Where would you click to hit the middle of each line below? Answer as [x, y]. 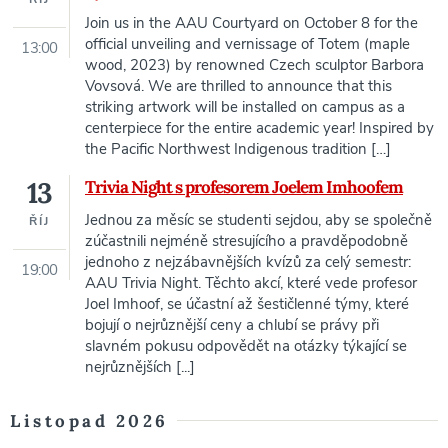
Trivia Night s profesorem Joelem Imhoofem [244, 187]
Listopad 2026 [89, 421]
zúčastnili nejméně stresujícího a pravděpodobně [246, 241]
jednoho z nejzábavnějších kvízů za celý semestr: [248, 262]
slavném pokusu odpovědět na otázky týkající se [246, 346]
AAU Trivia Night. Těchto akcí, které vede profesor [251, 283]
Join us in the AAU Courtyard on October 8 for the [251, 23]
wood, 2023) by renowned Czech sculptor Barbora [254, 65]
